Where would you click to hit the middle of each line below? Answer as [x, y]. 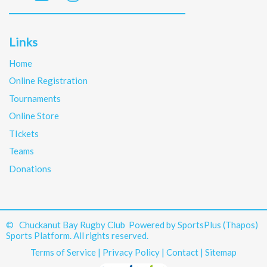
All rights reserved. [110, 235]
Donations [30, 168]
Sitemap [221, 252]
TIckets [24, 133]
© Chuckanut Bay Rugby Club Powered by [92, 224]
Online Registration [48, 80]
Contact [182, 252]
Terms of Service [63, 252]
